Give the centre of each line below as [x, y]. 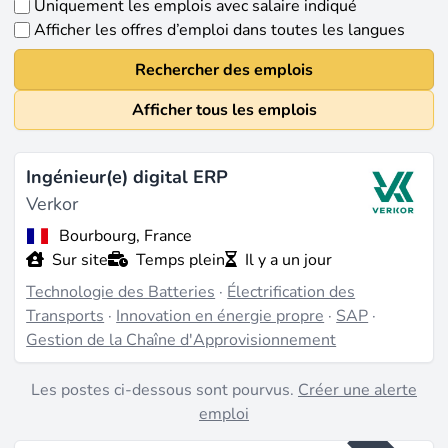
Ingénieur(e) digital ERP [127, 176]
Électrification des [291, 291]
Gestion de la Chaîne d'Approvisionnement [181, 339]
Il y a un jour [289, 260]
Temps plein [181, 260]
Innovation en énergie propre [220, 315]
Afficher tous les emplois [224, 109]
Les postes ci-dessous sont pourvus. [164, 389]
